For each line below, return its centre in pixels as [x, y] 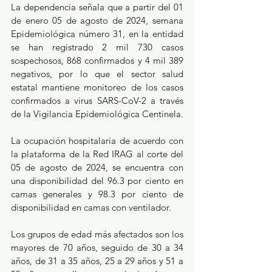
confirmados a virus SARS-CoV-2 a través [97, 101]
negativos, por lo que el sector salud [97, 74]
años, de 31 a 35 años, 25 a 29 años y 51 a [97, 261]
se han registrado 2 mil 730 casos [97, 47]
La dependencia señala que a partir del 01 [97, 7]
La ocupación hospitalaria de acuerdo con [97, 141]
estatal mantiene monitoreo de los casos [97, 87]
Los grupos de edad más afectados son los [97, 234]
